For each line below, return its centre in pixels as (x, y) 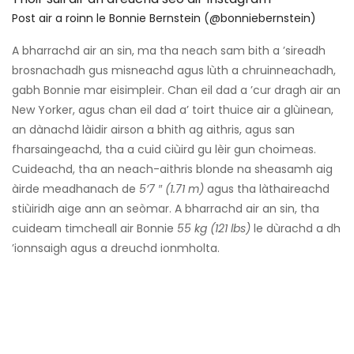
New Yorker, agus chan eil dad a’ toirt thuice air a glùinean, (173, 110)
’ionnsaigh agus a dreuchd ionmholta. (116, 249)
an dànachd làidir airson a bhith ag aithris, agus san (153, 130)
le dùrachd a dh (296, 229)
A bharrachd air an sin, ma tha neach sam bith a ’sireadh (169, 51)
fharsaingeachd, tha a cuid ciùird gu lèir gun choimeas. (164, 150)
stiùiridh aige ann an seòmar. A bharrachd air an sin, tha (166, 209)
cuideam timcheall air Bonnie (94, 229)
